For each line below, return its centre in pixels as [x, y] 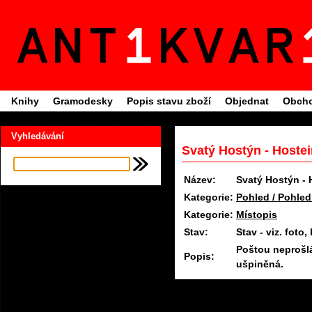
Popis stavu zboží [169, 101]
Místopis [257, 215]
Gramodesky [83, 101]
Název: [200, 180]
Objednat [247, 101]
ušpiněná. [260, 264]
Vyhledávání [38, 136]
